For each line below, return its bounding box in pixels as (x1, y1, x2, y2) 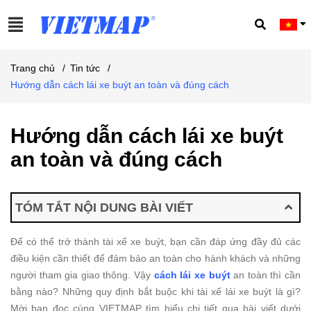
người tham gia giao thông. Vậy (10, 269, 154, 280)
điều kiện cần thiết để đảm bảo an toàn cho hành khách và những (10, 253, 301, 264)
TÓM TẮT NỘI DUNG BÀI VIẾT (15, 201, 193, 215)
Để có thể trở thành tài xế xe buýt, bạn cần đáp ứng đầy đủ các (10, 236, 301, 247)
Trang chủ (10, 62, 55, 74)
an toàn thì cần (230, 269, 301, 280)
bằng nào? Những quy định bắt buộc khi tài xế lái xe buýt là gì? (10, 286, 301, 297)
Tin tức (70, 62, 100, 74)
